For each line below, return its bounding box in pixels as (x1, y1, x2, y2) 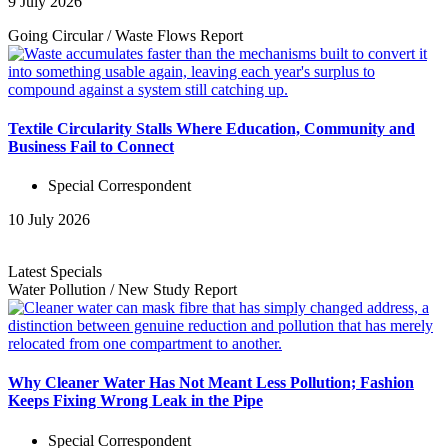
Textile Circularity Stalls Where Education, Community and (8, 119, 415, 137)
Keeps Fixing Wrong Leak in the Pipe (8, 392, 263, 410)
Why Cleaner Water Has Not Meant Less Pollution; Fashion (8, 374, 414, 392)
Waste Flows (115, 26, 200, 44)
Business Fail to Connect (8, 137, 174, 155)
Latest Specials (8, 263, 102, 281)
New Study (118, 281, 194, 299)
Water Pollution (8, 281, 110, 299)
